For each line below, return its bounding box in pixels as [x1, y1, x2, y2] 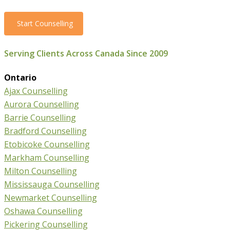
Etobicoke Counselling [4, 138, 90, 150]
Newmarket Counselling [4, 191, 97, 203]
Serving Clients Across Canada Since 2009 [4, 47, 168, 59]
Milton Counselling [4, 165, 77, 177]
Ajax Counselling [4, 85, 68, 97]
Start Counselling [17, 18, 73, 29]
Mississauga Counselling [4, 178, 100, 190]
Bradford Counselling [4, 125, 87, 137]
